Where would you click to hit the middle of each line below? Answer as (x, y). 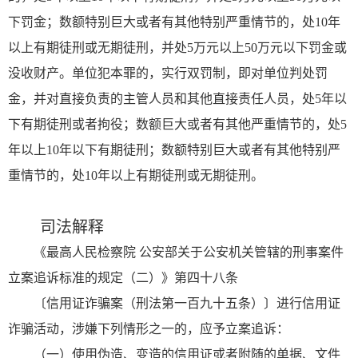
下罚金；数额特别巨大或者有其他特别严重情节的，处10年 (174, 22)
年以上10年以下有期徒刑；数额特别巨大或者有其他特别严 (174, 149)
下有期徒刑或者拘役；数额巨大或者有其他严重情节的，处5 (177, 124)
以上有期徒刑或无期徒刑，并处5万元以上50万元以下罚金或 (177, 47)
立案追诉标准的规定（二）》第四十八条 (123, 277)
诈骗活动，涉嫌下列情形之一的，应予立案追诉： (149, 328)
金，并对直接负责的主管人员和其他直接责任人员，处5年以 (177, 98)
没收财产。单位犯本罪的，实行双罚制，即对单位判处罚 (168, 73)
